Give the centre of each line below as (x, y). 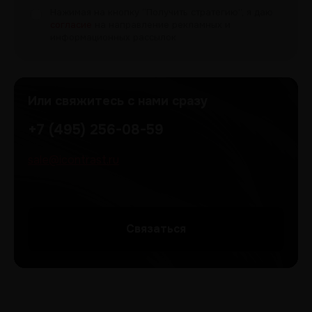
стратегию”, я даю (232, 12)
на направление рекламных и (161, 25)
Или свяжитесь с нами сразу (118, 101)
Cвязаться (156, 229)
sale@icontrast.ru (73, 160)
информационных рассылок (113, 37)
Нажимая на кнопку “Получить (120, 12)
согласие (71, 25)
